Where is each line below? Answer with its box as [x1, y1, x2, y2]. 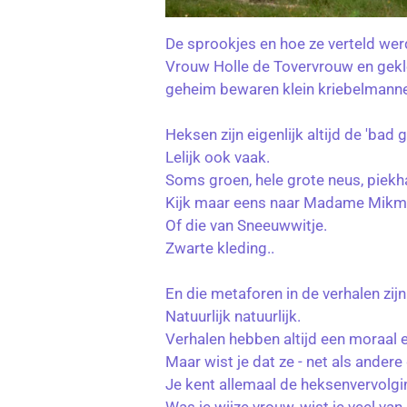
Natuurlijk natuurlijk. [165, 307, 301, 326]
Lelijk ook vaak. [165, 148, 270, 167]
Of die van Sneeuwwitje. [165, 216, 327, 235]
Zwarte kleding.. [165, 239, 274, 258]
